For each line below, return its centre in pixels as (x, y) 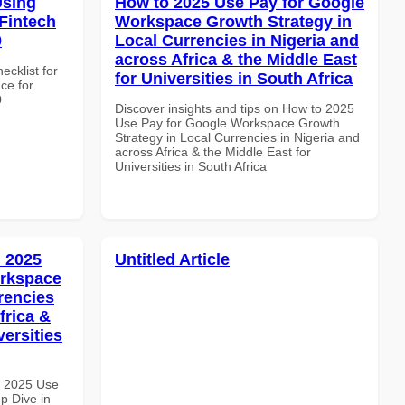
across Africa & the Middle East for (213, 151)
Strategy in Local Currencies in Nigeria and (237, 137)
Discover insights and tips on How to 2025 (235, 108)
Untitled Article (172, 259)
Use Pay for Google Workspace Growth (227, 122)
